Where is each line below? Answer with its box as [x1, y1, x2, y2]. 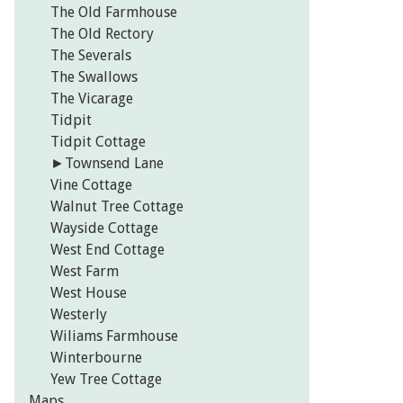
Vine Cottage [50, 176, 132, 194]
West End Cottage [50, 241, 165, 259]
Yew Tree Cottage [50, 371, 162, 389]
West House [50, 284, 127, 302]
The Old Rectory [50, 25, 154, 43]
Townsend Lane [65, 155, 164, 173]
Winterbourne [50, 349, 142, 367]
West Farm [50, 263, 119, 281]
